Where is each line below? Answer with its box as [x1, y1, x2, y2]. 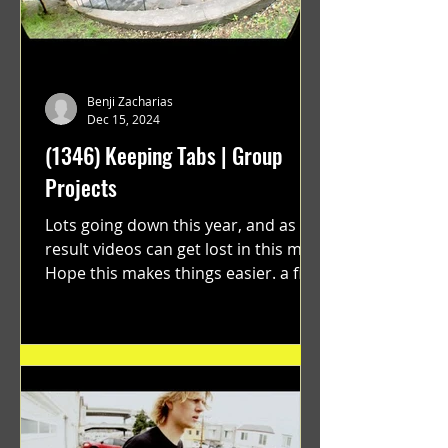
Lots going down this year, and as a [45, 213, 309, 236]
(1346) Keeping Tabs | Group [45, 138, 282, 171]
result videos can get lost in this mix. [45, 237, 318, 260]
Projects [45, 170, 117, 203]
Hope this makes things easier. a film [45, 261, 321, 284]
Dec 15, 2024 [87, 110, 160, 127]
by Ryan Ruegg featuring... [45, 285, 240, 308]
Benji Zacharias [87, 93, 173, 110]
